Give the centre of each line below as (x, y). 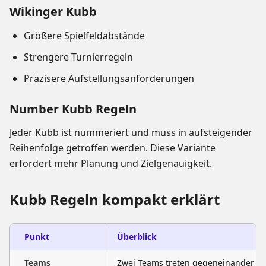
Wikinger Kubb (53, 12)
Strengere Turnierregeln (78, 57)
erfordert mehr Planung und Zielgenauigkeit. (111, 164)
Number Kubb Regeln (73, 109)
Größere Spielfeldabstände (84, 36)
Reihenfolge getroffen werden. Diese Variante (113, 148)
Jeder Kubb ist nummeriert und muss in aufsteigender (131, 133)
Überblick (137, 237)
